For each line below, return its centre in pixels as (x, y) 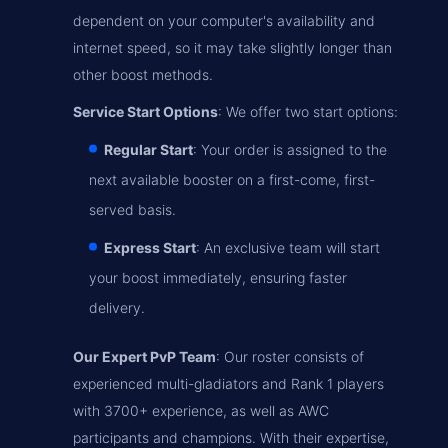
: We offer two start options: (308, 111)
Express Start (150, 247)
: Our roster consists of (290, 356)
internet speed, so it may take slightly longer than (232, 47)
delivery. (117, 307)
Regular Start (148, 149)
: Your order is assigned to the (290, 149)
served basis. (132, 209)
